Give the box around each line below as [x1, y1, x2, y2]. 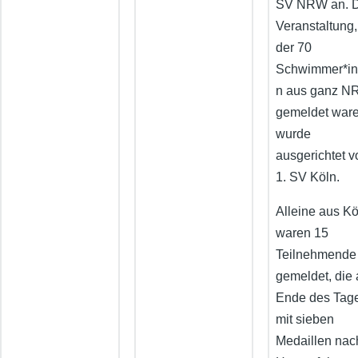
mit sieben [276, 312, 335, 327]
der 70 [276, 41, 312, 55]
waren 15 [276, 226, 329, 241]
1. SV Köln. [276, 170, 340, 185]
